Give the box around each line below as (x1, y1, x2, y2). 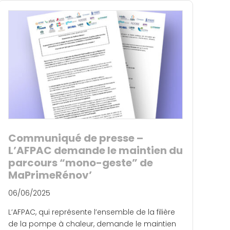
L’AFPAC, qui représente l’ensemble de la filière (8, 207, 175, 218)
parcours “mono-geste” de (8, 156, 153, 170)
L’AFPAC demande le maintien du (8, 143, 183, 158)
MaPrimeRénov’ (8, 168, 94, 183)
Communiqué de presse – (8, 131, 143, 146)
